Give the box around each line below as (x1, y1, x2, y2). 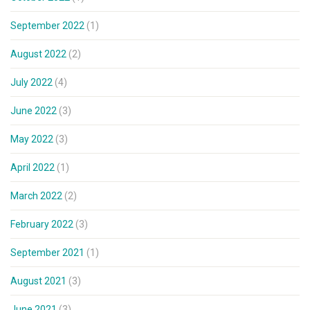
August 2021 (10, 275, 66, 287)
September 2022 (10, 20, 84, 32)
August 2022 (10, 48, 66, 60)
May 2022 (10, 134, 53, 145)
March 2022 (10, 190, 62, 202)
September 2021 (10, 247, 84, 259)
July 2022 (10, 77, 53, 89)
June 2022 (10, 105, 57, 117)
